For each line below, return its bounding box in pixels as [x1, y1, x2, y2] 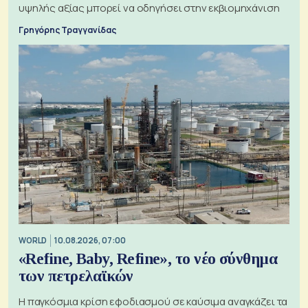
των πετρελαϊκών [19, 267, 133, 285]
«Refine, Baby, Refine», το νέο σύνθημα [19, 250, 278, 267]
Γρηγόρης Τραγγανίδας [19, 23, 116, 36]
